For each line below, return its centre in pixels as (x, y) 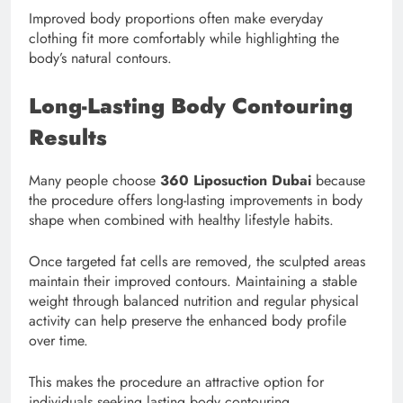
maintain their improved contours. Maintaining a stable (193, 282)
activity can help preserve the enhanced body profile (188, 321)
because (338, 181)
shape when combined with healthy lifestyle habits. (181, 220)
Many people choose (94, 181)
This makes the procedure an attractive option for (176, 382)
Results (68, 138)
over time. (58, 341)
